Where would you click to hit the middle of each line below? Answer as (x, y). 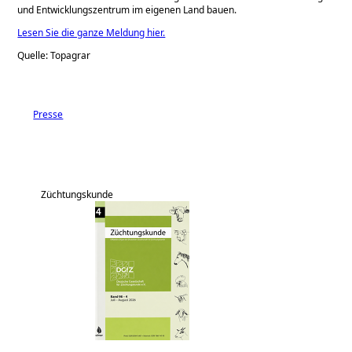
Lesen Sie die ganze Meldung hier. (92, 32)
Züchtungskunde (77, 194)
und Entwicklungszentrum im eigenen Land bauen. (127, 9)
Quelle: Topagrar (54, 55)
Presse (48, 114)
